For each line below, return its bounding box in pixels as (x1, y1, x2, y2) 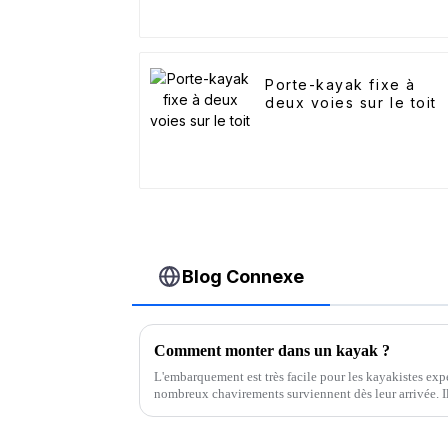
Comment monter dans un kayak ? (154, 341, 390, 359)
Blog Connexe (182, 265, 305, 287)
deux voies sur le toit (265, 94, 437, 112)
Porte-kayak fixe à (265, 76, 416, 94)
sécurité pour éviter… (154, 402, 271, 418)
